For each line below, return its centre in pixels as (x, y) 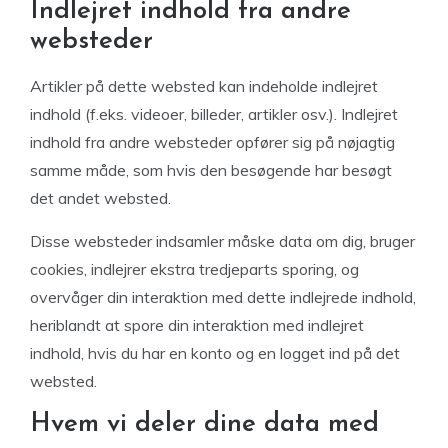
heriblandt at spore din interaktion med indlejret (197, 325)
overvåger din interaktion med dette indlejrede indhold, (223, 297)
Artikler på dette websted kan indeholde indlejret (204, 86)
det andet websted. (100, 198)
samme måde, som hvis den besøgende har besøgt (211, 170)
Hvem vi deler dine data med (204, 424)
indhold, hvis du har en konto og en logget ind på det (215, 353)
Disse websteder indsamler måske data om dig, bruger (222, 241)
